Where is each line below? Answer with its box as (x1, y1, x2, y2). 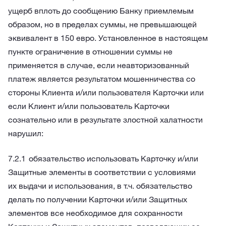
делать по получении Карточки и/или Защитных (8, 194, 187, 204)
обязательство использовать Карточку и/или (29, 153, 198, 163)
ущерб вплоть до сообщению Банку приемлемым (8, 6, 194, 16)
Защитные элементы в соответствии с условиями (8, 167, 196, 177)
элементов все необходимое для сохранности (8, 208, 183, 218)
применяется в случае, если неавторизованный (8, 60, 189, 70)
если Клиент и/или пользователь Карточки (8, 101, 169, 111)
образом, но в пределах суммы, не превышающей (8, 19, 197, 29)
